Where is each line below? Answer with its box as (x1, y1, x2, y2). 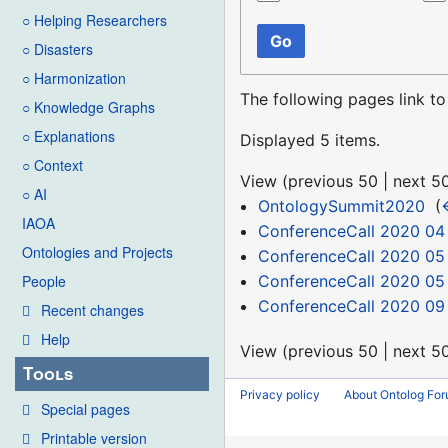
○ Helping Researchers (22, 10, 167, 31)
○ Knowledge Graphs (22, 97, 155, 118)
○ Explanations (22, 126, 115, 147)
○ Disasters (22, 39, 93, 60)
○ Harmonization (22, 68, 126, 89)
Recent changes (41, 300, 144, 321)
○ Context (22, 155, 83, 176)
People (22, 271, 66, 292)
